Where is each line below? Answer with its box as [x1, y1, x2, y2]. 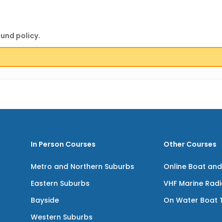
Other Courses [164, 139, 217, 149]
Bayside [30, 195, 59, 205]
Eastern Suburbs [30, 178, 90, 188]
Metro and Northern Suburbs [30, 162, 134, 171]
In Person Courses [30, 139, 96, 149]
